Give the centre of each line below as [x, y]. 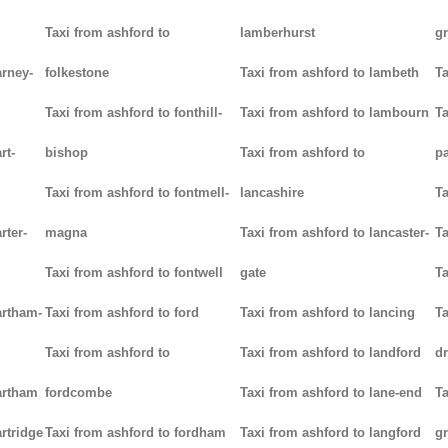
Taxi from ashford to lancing [327, 313]
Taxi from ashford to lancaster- [334, 233]
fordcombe [79, 393]
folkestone [77, 73]
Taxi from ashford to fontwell [134, 273]
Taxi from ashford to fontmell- [137, 193]
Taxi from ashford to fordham [136, 433]
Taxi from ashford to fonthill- [134, 113]
